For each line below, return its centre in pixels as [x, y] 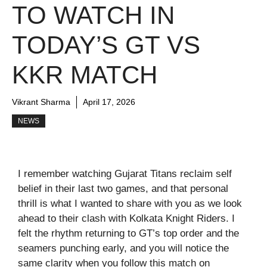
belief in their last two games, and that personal [123, 189]
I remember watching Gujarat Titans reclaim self [125, 174]
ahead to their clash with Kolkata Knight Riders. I [126, 219]
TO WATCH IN [93, 15]
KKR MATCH [85, 75]
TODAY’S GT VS [106, 45]
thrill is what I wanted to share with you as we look [130, 204]
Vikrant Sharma [41, 102]
